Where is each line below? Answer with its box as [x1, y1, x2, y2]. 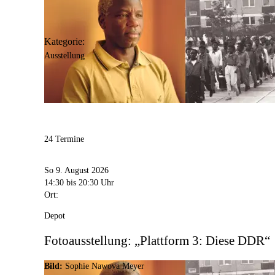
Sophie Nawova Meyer [65, 261, 144, 271]
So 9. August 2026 [44, 165, 109, 175]
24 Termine [44, 134, 84, 144]
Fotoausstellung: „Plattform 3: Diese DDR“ [44, 233, 270, 248]
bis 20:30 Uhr [66, 177, 114, 187]
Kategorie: [44, 36, 85, 47]
